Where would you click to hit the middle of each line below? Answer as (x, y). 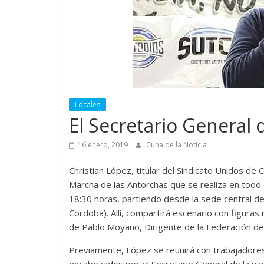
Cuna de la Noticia (176, 144)
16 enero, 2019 (103, 144)
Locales (88, 104)
